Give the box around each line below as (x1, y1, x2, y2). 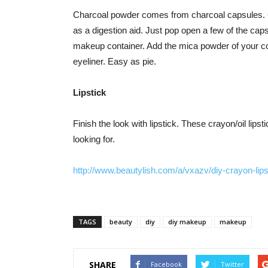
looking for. (73, 134, 115, 144)
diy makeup (168, 217, 206, 226)
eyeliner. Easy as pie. (73, 56, 156, 66)
